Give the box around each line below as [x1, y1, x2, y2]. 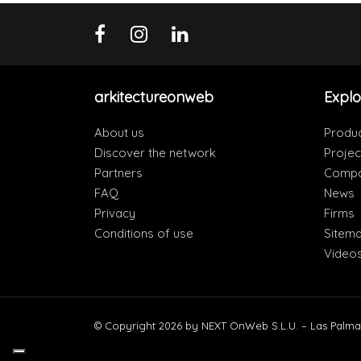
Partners [94, 164, 143, 180]
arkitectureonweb [94, 87, 214, 106]
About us [94, 124, 144, 140]
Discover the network [94, 144, 216, 160]
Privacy [94, 205, 135, 221]
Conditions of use [94, 225, 193, 241]
